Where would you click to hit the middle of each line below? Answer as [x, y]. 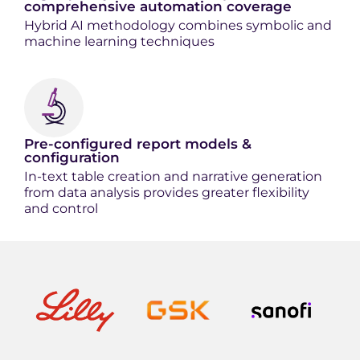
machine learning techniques [119, 41]
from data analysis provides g [117, 192]
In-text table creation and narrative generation [173, 176]
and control [61, 209]
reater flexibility [260, 192]
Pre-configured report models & [138, 144]
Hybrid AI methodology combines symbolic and [178, 25]
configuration [72, 157]
